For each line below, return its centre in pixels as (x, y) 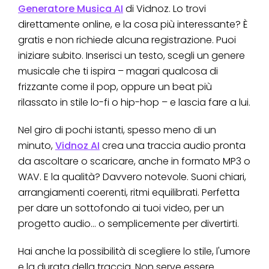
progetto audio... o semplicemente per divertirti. (128, 223)
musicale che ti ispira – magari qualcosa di (118, 71)
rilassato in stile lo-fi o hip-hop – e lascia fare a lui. (134, 102)
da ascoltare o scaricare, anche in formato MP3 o (134, 161)
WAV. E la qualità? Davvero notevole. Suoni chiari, (132, 177)
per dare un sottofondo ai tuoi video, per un (121, 208)
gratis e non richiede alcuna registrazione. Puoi (127, 40)
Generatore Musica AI (71, 8)
